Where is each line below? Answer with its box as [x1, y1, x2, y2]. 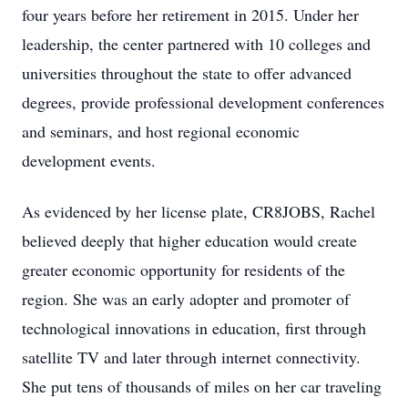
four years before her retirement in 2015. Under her [22, 4, 359, 25]
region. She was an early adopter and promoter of [22, 288, 350, 310]
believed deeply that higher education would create [22, 229, 357, 251]
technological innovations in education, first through [22, 317, 366, 339]
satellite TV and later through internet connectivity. [22, 346, 361, 368]
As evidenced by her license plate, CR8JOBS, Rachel [22, 200, 375, 222]
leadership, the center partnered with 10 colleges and [22, 33, 371, 55]
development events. [22, 149, 156, 171]
